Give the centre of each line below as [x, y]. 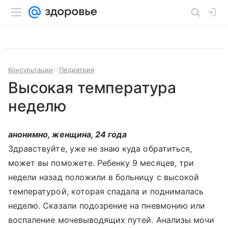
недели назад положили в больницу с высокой [104, 177]
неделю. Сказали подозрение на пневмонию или [107, 206]
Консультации [31, 70]
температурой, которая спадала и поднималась [106, 191]
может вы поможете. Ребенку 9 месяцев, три [101, 163]
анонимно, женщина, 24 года [68, 134]
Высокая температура [92, 88]
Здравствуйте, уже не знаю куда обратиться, [100, 149]
